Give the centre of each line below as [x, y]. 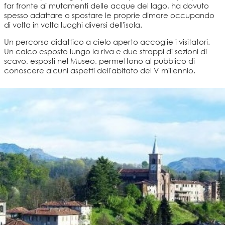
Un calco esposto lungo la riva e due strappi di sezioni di [105, 51]
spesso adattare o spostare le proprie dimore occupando [109, 15]
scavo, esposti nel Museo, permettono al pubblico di [99, 61]
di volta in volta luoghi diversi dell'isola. [73, 25]
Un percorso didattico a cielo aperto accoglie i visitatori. [107, 42]
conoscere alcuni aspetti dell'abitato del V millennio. [100, 71]
